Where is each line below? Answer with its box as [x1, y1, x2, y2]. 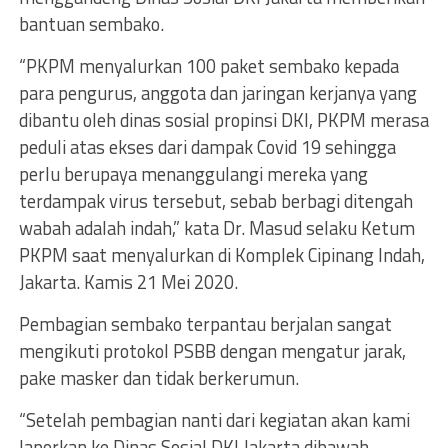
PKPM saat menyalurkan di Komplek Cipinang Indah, [18, 241, 425, 269]
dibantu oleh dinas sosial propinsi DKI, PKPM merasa [18, 106, 429, 134]
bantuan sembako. [18, 10, 164, 38]
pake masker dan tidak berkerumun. [18, 364, 299, 392]
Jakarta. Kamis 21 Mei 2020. [18, 268, 238, 296]
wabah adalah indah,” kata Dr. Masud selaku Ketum [18, 214, 415, 242]
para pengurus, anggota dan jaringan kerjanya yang [18, 79, 417, 107]
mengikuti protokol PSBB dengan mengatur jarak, [18, 337, 406, 365]
